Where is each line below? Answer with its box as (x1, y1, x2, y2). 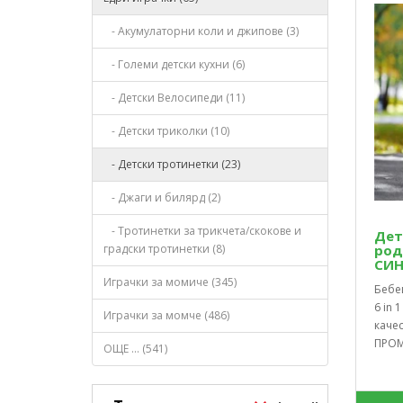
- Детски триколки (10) (103, 122, 229, 139)
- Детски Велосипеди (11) (103, 89, 245, 105)
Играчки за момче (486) (103, 307, 229, 323)
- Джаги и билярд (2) (103, 189, 220, 205)
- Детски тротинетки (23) (103, 156, 240, 172)
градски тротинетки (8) (103, 240, 225, 256)
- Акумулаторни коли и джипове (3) (103, 22, 299, 39)
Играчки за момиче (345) (103, 273, 237, 290)
